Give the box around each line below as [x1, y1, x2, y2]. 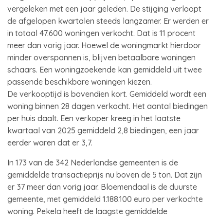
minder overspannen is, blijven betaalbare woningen [7, 53, 196, 62]
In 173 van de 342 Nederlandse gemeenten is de [7, 158, 178, 167]
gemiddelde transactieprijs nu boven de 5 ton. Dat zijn [7, 170, 202, 180]
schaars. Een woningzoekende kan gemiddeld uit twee [7, 65, 202, 74]
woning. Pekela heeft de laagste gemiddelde [7, 206, 167, 216]
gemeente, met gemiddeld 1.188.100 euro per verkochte [7, 194, 203, 204]
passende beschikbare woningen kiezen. [7, 77, 152, 87]
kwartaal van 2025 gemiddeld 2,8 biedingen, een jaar [7, 126, 199, 135]
